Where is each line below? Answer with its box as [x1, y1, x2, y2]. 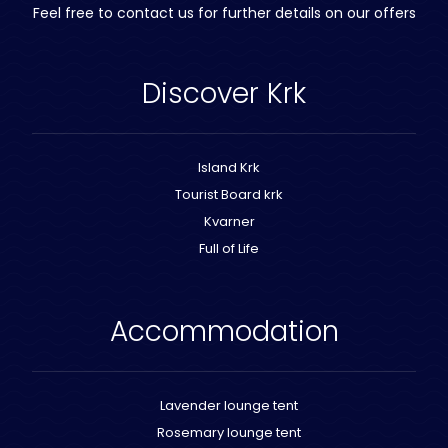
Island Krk [198, 158, 260, 177]
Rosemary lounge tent [157, 423, 301, 442]
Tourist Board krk [175, 185, 283, 204]
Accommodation [109, 312, 339, 351]
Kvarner [203, 212, 255, 231]
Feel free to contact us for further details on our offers [32, 3, 416, 23]
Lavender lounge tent [160, 396, 298, 415]
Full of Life [199, 239, 259, 258]
